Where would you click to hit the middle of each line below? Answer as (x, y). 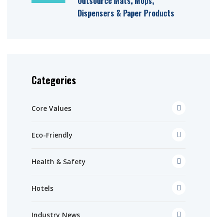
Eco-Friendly (52, 135)
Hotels (42, 188)
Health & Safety (59, 161)
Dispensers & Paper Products (126, 13)
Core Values (51, 108)
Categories (54, 80)
